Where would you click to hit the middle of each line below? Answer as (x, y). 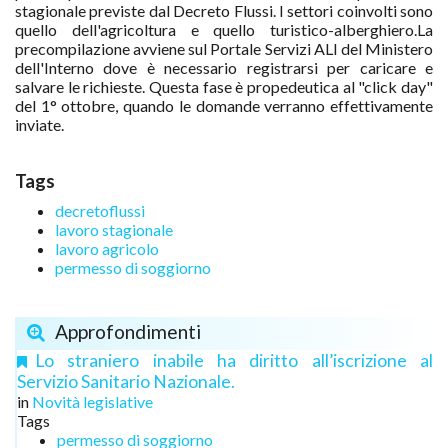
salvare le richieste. (82, 86)
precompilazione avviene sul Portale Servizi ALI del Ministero (224, 48)
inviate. (39, 124)
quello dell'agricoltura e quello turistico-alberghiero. (216, 29)
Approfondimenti (128, 331)
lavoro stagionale (114, 229)
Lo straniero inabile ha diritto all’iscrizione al (234, 360)
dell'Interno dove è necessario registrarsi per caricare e (224, 67)
